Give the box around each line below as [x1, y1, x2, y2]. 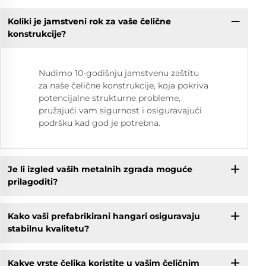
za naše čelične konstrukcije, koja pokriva [39, 80, 208, 91]
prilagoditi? [7, 176, 58, 188]
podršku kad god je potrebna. [39, 117, 160, 128]
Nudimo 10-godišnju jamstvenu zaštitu [39, 67, 199, 78]
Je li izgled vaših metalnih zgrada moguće [7, 164, 192, 175]
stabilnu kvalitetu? [7, 223, 89, 235]
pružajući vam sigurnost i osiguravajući [39, 104, 202, 116]
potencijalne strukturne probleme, [39, 92, 180, 103]
